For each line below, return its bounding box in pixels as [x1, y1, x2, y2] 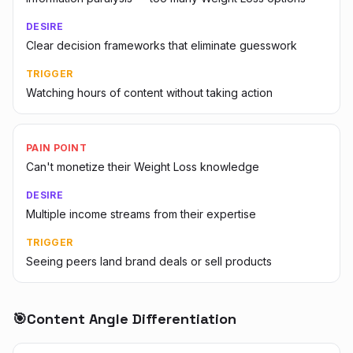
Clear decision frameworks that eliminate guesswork [26, 39, 297, 52]
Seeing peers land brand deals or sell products [26, 255, 272, 268]
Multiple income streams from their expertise [26, 207, 256, 221]
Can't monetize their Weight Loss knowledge [26, 160, 259, 173]
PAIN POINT [26, 142, 87, 154]
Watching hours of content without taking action [26, 86, 273, 99]
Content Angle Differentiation [27, 310, 236, 328]
